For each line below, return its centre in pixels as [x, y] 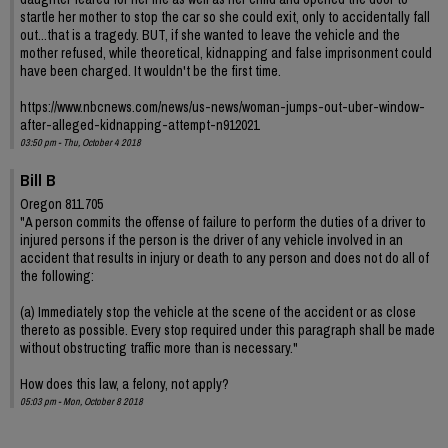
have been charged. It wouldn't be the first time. [150, 70]
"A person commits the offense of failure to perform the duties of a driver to [223, 221]
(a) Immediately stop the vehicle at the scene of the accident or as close [218, 311]
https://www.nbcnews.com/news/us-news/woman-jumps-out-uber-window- [222, 106]
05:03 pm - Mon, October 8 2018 [81, 401]
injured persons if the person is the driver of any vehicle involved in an [211, 239]
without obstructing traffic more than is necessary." [159, 347]
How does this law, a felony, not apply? [124, 383]
